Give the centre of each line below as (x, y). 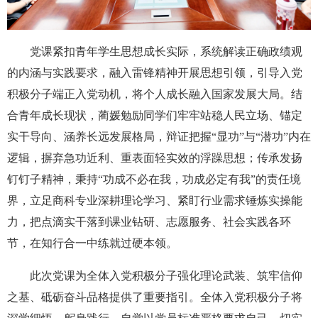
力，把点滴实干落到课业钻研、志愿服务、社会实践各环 (149, 221)
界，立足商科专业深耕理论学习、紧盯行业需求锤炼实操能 (155, 200)
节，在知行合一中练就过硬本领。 (92, 243)
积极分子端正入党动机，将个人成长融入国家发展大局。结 (155, 94)
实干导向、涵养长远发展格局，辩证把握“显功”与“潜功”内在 (159, 136)
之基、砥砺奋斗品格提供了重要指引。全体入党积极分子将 (155, 297)
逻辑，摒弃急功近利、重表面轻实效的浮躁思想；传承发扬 (155, 158)
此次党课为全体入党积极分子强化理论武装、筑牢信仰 (166, 275)
